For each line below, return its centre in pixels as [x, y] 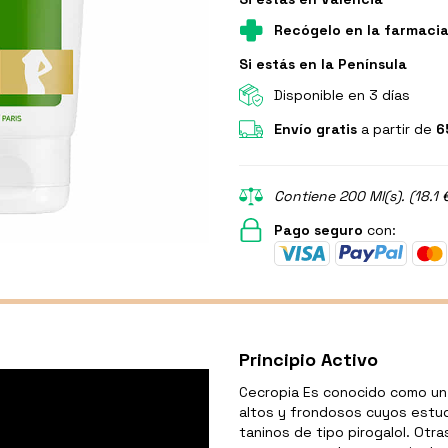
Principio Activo [308, 359]
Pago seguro [318, 229]
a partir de [396, 128]
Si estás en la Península [323, 63]
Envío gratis [315, 128]
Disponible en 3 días [342, 94]
